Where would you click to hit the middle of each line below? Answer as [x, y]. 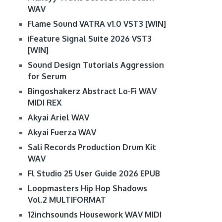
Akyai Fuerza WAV [62, 133]
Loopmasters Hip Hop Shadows [87, 189]
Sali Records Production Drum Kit [92, 147]
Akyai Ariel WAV [58, 118]
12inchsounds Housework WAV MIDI [94, 215]
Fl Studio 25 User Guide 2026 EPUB [94, 174]
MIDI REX [44, 103]
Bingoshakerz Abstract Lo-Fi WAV [92, 91]
